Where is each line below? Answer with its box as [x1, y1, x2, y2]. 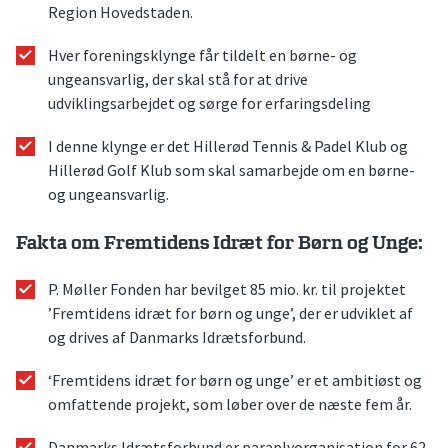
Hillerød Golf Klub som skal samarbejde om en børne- [48, 160, 415, 181]
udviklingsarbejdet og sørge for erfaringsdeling [48, 92, 371, 113]
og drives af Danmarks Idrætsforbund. [48, 326, 306, 347]
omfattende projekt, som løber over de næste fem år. [48, 393, 412, 414]
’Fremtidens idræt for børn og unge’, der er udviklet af [48, 302, 413, 323]
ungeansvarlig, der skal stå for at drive [48, 68, 308, 89]
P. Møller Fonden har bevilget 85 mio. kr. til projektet [48, 278, 406, 299]
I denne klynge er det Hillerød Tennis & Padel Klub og [48, 136, 408, 157]
